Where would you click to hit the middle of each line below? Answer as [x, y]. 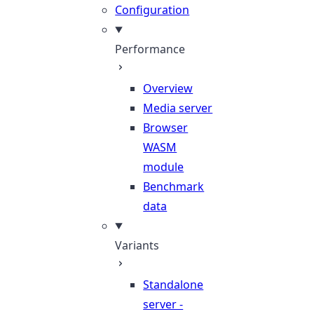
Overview [168, 88]
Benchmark [174, 186]
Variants [137, 245]
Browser [166, 128]
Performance [150, 49]
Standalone [173, 285]
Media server [178, 108]
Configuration [152, 10]
